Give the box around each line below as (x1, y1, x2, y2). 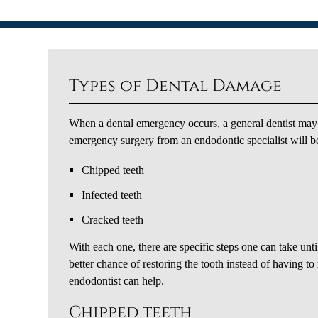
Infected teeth (82, 187, 143, 202)
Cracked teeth (82, 212, 144, 226)
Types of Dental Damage (69, 75, 283, 97)
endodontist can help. (69, 273, 165, 287)
